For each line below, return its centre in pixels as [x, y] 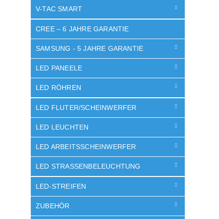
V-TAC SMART [59, 9]
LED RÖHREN [58, 88]
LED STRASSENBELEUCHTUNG [86, 166]
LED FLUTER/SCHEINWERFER [86, 107]
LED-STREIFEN [61, 186]
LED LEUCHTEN [62, 127]
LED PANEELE [59, 68]
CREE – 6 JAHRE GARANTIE [82, 29]
